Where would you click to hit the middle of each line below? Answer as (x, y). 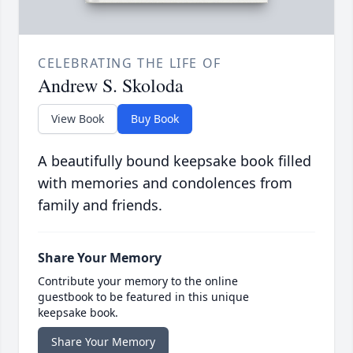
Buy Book (155, 119)
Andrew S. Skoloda (111, 85)
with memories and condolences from (165, 183)
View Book (78, 119)
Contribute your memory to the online (138, 281)
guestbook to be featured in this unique (143, 297)
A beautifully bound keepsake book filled (175, 161)
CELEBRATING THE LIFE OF (130, 63)
